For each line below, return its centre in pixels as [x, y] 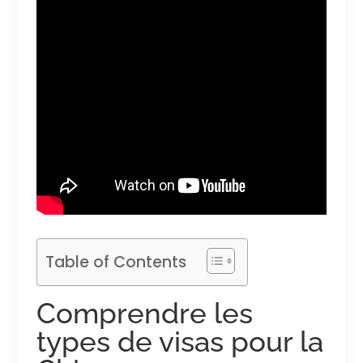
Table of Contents [115, 262]
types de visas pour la [179, 341]
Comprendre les [144, 313]
